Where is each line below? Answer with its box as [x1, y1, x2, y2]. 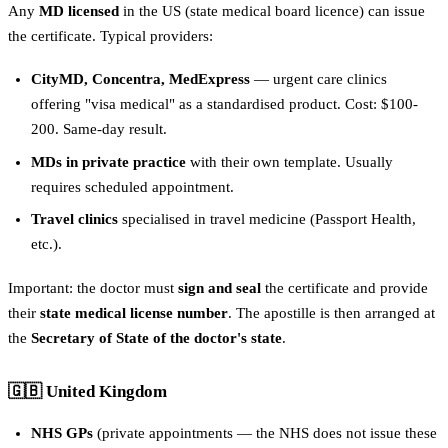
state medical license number [40, 305, 228, 322]
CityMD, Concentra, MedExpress [30, 71, 250, 88]
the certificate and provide [261, 280, 428, 297]
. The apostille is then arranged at [228, 305, 435, 322]
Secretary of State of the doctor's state [31, 330, 282, 347]
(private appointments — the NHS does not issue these [92, 424, 437, 441]
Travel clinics [30, 211, 118, 228]
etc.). [30, 236, 62, 253]
